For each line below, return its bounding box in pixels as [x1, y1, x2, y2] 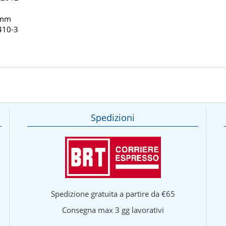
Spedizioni [91, 111, 135, 124]
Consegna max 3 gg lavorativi [62, 204, 164, 215]
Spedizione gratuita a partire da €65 [50, 188, 175, 199]
